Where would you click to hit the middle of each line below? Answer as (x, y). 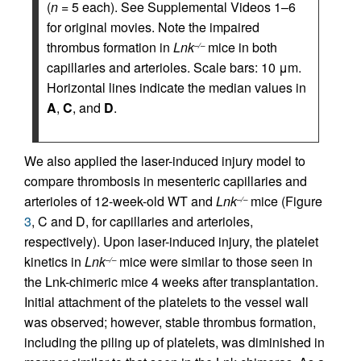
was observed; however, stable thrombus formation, (170, 322)
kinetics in (54, 262)
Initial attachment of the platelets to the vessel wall (166, 302)
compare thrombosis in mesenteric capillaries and (166, 181)
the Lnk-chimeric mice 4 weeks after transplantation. (171, 282)
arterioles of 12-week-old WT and (120, 201)
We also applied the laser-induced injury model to (165, 161)
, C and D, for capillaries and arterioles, (142, 222)
